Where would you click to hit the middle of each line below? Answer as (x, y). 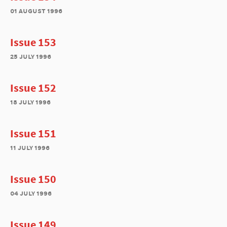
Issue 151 (33, 133)
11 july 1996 (30, 147)
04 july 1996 (31, 193)
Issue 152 (33, 88)
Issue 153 (33, 42)
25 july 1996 (31, 56)
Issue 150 (33, 179)
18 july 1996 (30, 102)
